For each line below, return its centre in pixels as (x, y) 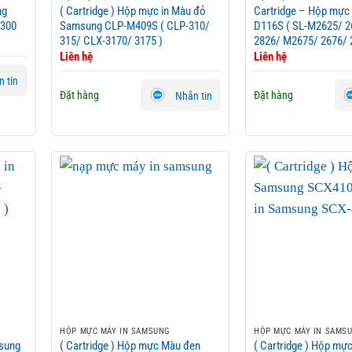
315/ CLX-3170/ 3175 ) (112, 40)
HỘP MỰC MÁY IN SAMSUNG (115, 331)
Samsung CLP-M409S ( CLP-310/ (135, 26)
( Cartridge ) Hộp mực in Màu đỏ (133, 11)
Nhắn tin (193, 95)
